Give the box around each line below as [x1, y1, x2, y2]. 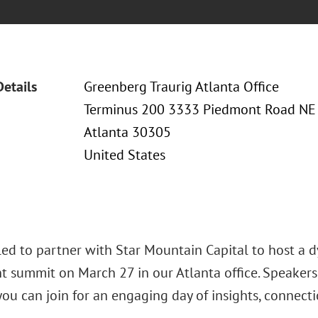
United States [83, 146, 165, 164]
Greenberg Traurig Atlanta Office [83, 77, 279, 96]
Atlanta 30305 [83, 123, 171, 141]
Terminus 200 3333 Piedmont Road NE [83, 100, 316, 119]
